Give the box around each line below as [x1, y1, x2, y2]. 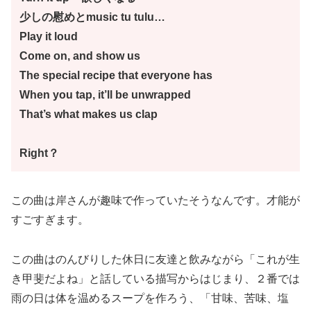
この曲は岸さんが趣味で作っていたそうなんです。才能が [11, 194, 300, 207]
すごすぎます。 [11, 214, 89, 226]
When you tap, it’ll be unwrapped [19, 88, 191, 101]
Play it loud [19, 30, 78, 42]
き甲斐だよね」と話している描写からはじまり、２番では [11, 273, 300, 285]
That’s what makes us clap [19, 108, 158, 120]
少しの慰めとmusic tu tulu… [19, 10, 165, 23]
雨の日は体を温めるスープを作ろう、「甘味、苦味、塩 [11, 292, 289, 305]
